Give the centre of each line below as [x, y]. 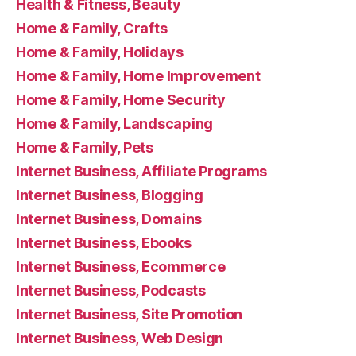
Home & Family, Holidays [100, 52]
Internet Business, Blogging [110, 195]
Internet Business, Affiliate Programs [142, 172]
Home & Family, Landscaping [114, 124]
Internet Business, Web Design [120, 339]
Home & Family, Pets [85, 148]
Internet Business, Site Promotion [130, 315]
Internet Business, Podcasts [111, 291]
